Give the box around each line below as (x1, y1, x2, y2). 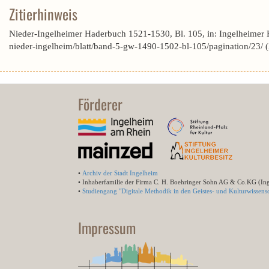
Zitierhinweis (9, 3, 77, 25)
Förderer (78, 93, 122, 115)
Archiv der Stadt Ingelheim (82, 169, 158, 177)
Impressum (78, 217, 136, 238)
